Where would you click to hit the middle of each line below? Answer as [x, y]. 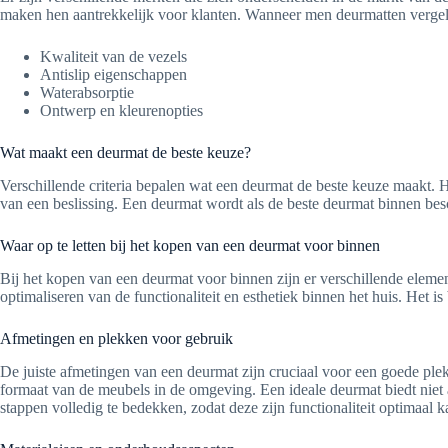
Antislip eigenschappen [113, 75]
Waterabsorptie [87, 93]
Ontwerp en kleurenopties [121, 111]
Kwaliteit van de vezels [113, 57]
